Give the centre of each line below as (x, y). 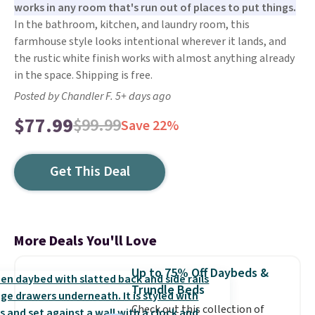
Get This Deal (90, 172)
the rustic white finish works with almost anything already (154, 58)
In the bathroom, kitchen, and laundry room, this (132, 25)
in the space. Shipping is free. (83, 75)
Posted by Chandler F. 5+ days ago (92, 96)
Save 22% (150, 126)
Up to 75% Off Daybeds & (200, 273)
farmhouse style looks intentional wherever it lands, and (150, 41)
